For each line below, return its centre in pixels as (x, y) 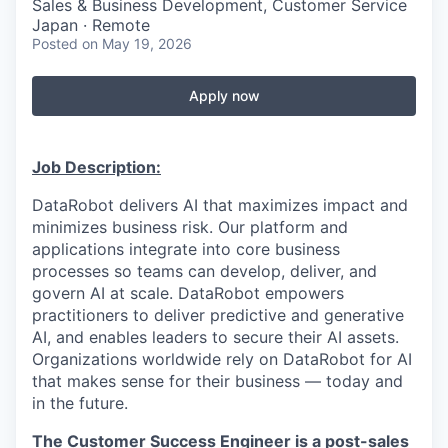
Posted (55, 43)
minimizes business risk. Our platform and (190, 227)
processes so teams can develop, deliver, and (204, 271)
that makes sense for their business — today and (217, 381)
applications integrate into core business (186, 249)
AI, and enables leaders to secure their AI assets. (215, 337)
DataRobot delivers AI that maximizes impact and (220, 205)
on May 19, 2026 (137, 43)
